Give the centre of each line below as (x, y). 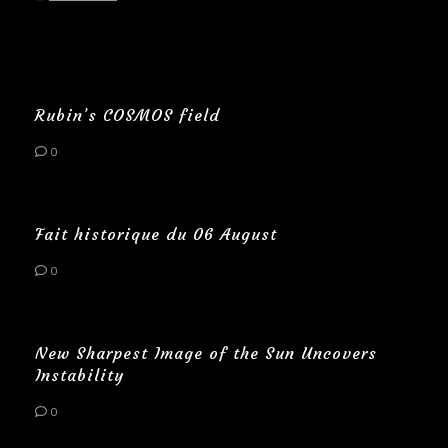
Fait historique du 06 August (156, 233)
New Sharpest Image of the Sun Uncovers (206, 352)
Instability (79, 374)
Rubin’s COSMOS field (127, 114)
